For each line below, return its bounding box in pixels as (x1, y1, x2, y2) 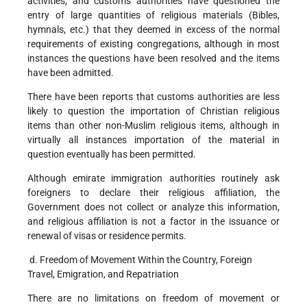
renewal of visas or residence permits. (27, 230, 188, 242)
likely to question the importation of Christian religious (27, 106, 280, 117)
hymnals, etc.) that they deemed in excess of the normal (27, 24, 280, 36)
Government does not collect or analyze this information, (27, 201, 280, 213)
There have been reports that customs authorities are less (27, 91, 280, 103)
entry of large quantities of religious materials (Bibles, (27, 10, 280, 21)
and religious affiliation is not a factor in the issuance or (27, 216, 280, 228)
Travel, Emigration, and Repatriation (27, 269, 179, 280)
